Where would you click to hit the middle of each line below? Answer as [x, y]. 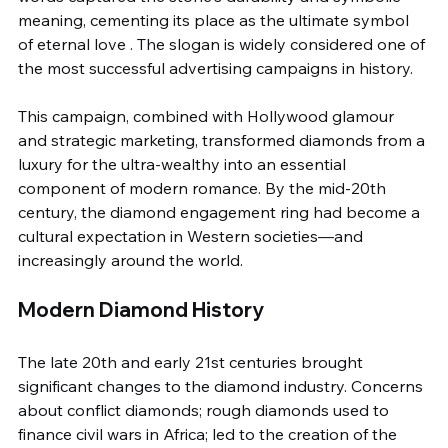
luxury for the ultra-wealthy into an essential [184, 164]
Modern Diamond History [141, 309]
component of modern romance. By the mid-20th [204, 188]
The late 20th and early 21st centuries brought [192, 362]
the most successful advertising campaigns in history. [215, 68]
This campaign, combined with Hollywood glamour [208, 116]
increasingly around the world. [130, 260]
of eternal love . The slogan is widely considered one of [223, 44]
